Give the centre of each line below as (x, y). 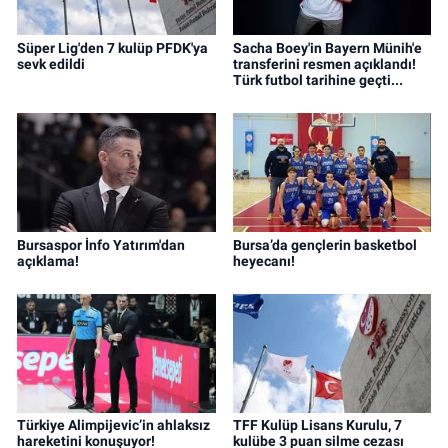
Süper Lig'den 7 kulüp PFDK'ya (112, 47)
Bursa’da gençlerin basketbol (324, 244)
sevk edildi (51, 63)
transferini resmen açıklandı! (324, 63)
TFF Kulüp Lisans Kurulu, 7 (317, 425)
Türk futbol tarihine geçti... (317, 79)
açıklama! (48, 260)
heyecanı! (263, 260)
